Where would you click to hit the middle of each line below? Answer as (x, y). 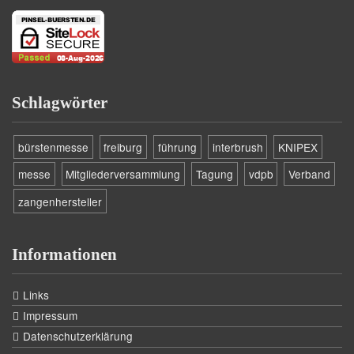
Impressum (50, 316)
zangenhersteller (60, 201)
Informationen (64, 254)
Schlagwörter (60, 102)
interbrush (237, 147)
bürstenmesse (53, 147)
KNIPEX (298, 147)
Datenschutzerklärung (77, 336)
